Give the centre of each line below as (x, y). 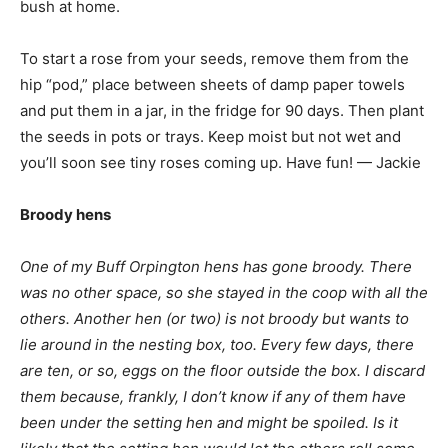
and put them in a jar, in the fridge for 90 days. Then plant (222, 110)
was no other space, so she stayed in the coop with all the (224, 292)
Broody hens (65, 214)
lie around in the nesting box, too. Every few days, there (217, 344)
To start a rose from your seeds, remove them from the (214, 58)
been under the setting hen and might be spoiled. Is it (209, 422)
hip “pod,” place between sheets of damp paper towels (212, 84)
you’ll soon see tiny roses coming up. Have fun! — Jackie (220, 162)
